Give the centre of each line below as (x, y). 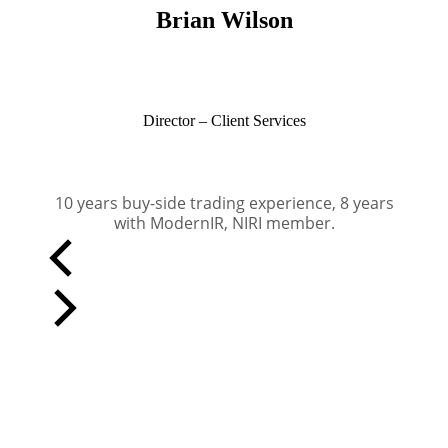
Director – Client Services (224, 121)
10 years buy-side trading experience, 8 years (224, 202)
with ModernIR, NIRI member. (224, 222)
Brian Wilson (224, 20)
